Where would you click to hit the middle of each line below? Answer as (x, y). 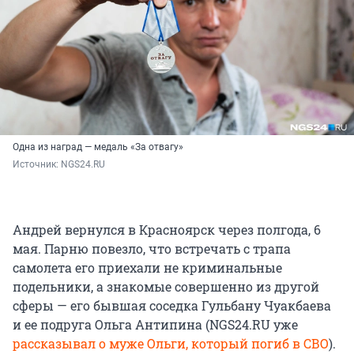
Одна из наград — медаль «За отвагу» (98, 147)
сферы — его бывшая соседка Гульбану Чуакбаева (172, 305)
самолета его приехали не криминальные (147, 267)
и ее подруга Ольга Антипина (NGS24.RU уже (155, 324)
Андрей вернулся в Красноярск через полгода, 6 (167, 229)
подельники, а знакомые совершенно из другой (166, 286)
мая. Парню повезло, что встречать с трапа (152, 248)
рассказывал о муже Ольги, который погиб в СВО (171, 343)
